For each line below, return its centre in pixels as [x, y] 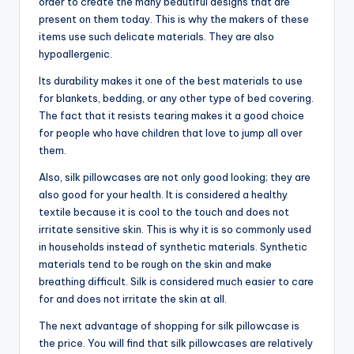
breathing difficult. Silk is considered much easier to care [176, 282]
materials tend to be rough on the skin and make [155, 264]
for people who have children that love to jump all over [171, 133]
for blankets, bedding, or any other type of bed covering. [176, 98]
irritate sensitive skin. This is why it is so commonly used [175, 230]
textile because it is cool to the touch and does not [164, 212]
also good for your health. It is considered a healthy [163, 195]
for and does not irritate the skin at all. [133, 299]
